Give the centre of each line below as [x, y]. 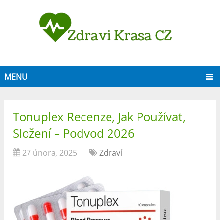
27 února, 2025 [50, 153]
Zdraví [111, 153]
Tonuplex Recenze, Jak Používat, [99, 117]
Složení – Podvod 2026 [74, 133]
